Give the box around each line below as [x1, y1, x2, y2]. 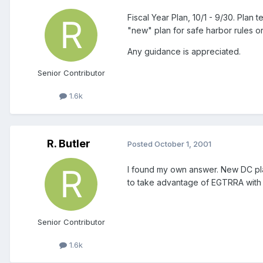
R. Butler [47, 137, 90, 150]
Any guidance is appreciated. [127, 46, 241, 57]
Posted [127, 139, 154, 149]
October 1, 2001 [154, 139, 211, 149]
